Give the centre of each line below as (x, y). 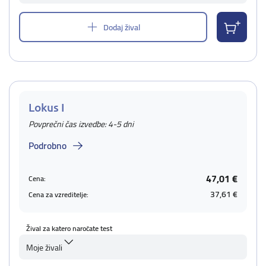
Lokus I (47, 107)
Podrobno (47, 145)
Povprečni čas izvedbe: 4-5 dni (81, 124)
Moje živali (44, 248)
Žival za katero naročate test (69, 228)
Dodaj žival (122, 27)
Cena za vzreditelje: (58, 194)
